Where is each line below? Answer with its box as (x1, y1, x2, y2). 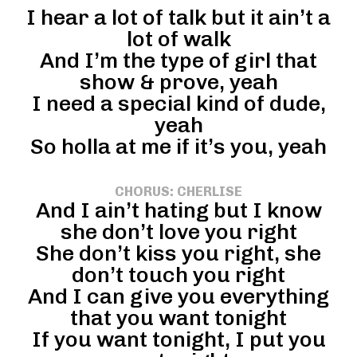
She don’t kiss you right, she (36, 240, 321, 266)
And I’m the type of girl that (40, 47, 317, 73)
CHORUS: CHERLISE (115, 182, 242, 199)
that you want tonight (70, 304, 287, 331)
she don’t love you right (60, 218, 297, 245)
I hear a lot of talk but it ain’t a (26, 4, 331, 30)
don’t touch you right (72, 261, 285, 288)
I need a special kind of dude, (31, 90, 326, 116)
